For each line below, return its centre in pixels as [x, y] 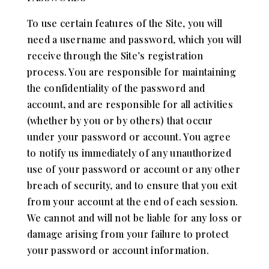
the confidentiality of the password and [116, 88]
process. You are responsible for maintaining [131, 71]
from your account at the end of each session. [132, 201]
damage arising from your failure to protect [128, 234]
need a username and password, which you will [134, 39]
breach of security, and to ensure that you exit [132, 185]
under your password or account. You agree [129, 136]
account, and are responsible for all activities [130, 104]
